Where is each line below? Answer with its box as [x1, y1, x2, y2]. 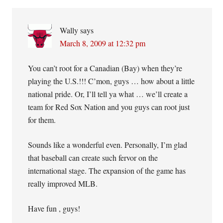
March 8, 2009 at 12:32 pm [60, 38, 146, 48]
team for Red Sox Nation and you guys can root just [28, 102, 190, 112]
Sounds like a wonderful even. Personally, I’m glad [28, 139, 188, 150]
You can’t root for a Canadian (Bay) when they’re [28, 63, 183, 73]
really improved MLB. [28, 178, 98, 189]
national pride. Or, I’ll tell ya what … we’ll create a [28, 89, 188, 99]
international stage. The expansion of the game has [28, 165, 186, 176]
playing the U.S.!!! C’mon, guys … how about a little [28, 76, 195, 86]
